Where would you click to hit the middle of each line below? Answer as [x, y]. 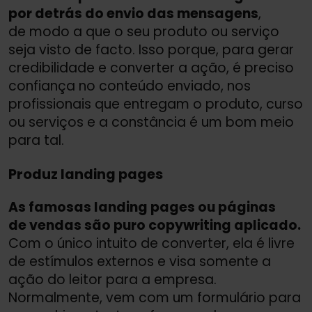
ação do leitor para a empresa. [112, 280]
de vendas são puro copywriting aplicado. [155, 226]
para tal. [36, 141]
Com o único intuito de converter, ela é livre [151, 244]
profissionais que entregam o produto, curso [156, 104]
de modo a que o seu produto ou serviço [144, 32]
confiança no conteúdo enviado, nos [130, 86]
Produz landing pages [86, 174]
